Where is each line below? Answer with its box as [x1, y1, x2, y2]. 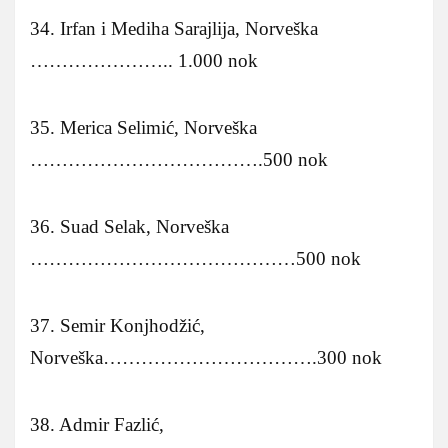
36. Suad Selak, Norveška [30, 215, 229, 237]
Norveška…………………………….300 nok [30, 346, 382, 368]
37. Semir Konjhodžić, [30, 314, 205, 336]
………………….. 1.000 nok [30, 49, 258, 71]
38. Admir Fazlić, [30, 413, 164, 435]
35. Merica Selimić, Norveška [30, 116, 257, 138]
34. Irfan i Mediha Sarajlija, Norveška [30, 17, 318, 39]
